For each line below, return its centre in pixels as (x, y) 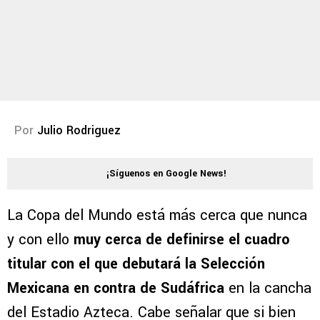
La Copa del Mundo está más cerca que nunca (157, 216)
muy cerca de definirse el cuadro (181, 240)
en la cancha (270, 289)
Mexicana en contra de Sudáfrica (118, 289)
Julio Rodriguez (79, 131)
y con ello (40, 240)
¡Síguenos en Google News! (166, 174)
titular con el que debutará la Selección (136, 264)
